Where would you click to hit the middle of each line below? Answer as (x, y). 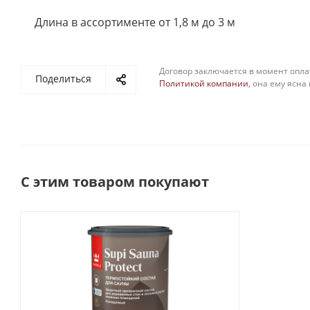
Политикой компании (204, 83)
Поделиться (63, 79)
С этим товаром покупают (115, 182)
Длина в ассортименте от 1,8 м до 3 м (135, 22)
